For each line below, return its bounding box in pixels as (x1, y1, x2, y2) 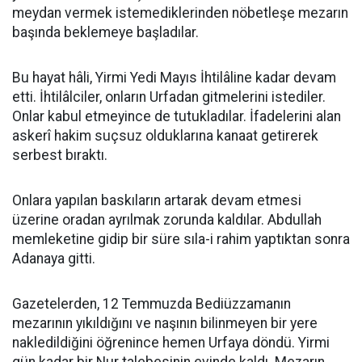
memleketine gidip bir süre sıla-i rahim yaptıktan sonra (12, 231, 350, 247)
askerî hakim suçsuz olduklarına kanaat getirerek (12, 128, 318, 144)
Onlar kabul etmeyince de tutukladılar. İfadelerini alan (12, 108, 341, 124)
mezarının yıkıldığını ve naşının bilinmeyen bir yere (12, 315, 318, 331)
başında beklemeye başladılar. (12, 24, 199, 40)
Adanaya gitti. (12, 250, 95, 267)
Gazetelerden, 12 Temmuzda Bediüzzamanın (12, 296, 291, 312)
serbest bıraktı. (12, 147, 107, 163)
